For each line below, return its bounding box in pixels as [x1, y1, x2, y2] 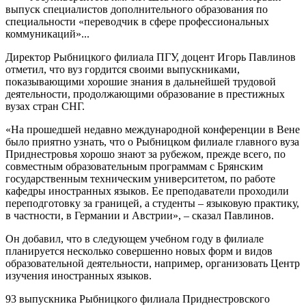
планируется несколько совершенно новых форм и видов [5, 245, 273, 257]
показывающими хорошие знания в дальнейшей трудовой [5, 75, 276, 87]
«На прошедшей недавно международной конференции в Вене [5, 123, 300, 135]
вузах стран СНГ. [5, 100, 85, 112]
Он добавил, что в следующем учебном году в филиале [5, 232, 264, 245]
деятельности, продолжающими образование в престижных [5, 87, 285, 100]
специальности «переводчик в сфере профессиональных [5, 15, 269, 27]
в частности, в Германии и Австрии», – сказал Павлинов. [5, 209, 274, 221]
